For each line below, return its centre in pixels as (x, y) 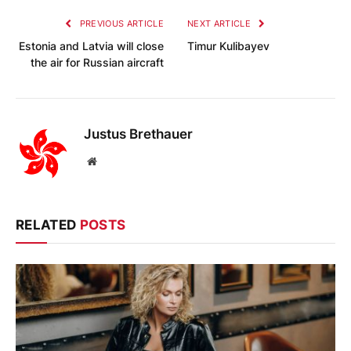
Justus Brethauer (138, 134)
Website (113, 160)
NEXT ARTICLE (221, 23)
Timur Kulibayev (228, 45)
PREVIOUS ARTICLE (120, 23)
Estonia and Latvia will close (91, 45)
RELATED (48, 224)
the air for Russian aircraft (97, 62)
